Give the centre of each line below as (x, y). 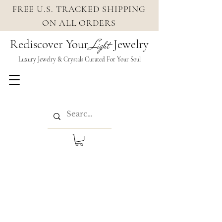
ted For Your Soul (119, 59)
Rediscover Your (51, 44)
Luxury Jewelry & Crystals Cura (57, 59)
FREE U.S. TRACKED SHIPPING (79, 9)
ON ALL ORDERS (79, 23)
